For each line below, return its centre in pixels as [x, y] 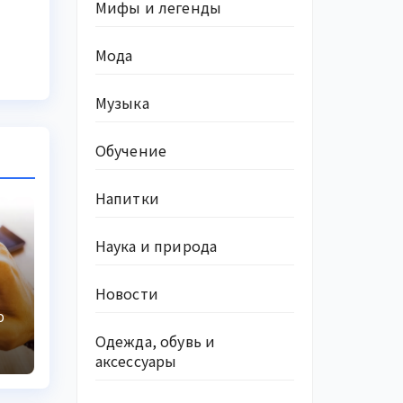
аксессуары [136, 361]
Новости [126, 293]
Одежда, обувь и [155, 341]
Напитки [127, 198]
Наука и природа [156, 246]
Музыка [122, 103]
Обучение [131, 150]
